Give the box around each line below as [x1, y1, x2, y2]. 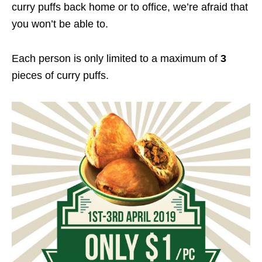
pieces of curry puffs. [12, 70, 109, 81]
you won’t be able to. [12, 18, 108, 30]
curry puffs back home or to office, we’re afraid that [12, 1, 248, 13]
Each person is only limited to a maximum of [12, 53, 220, 64]
